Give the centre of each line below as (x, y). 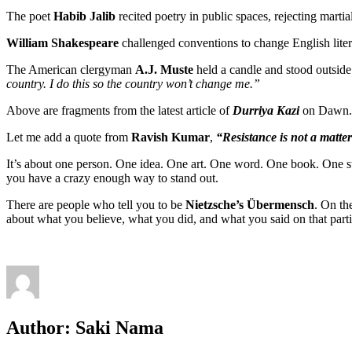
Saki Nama (117, 327)
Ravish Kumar (170, 137)
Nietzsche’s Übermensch (250, 204)
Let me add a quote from (69, 137)
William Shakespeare (62, 42)
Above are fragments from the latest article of (119, 110)
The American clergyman (71, 69)
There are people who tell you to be (96, 204)
